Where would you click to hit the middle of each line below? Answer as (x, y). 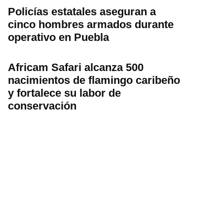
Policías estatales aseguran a (82, 11)
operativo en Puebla (58, 37)
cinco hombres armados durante (91, 24)
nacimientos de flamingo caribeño (94, 80)
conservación (42, 106)
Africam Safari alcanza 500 (76, 67)
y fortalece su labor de (64, 93)
